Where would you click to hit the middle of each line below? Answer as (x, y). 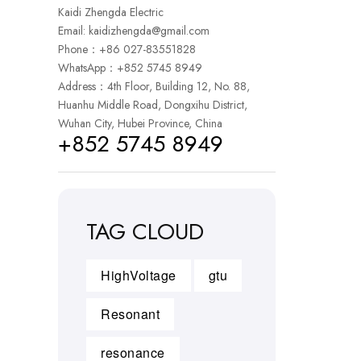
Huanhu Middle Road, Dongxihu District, (153, 105)
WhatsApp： (87, 68)
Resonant (130, 314)
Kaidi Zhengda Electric (111, 12)
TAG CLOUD (145, 232)
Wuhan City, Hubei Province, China (140, 123)
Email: (73, 31)
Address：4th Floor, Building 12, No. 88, (154, 86)
